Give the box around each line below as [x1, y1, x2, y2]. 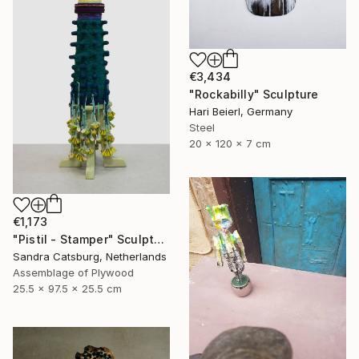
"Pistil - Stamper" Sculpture [154, 232, 165, 247]
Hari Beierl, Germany [189, 104, 292, 118]
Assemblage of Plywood [13, 266, 134, 280]
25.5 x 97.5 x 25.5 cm [13, 282, 122, 296]
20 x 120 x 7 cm [189, 136, 271, 150]
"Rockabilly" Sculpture [189, 87, 319, 101]
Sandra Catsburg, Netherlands [13, 250, 167, 264]
